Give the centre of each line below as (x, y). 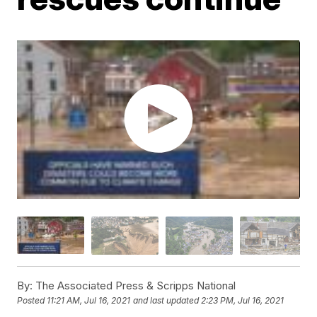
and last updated (166, 301)
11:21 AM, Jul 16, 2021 (89, 301)
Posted (32, 301)
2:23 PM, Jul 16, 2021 (243, 301)
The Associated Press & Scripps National (134, 285)
